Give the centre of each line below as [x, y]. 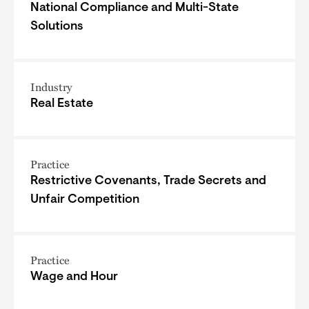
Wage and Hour [74, 277]
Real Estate [62, 104]
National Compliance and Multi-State [134, 8]
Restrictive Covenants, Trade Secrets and [148, 181]
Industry [51, 87]
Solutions [57, 27]
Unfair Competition [85, 200]
